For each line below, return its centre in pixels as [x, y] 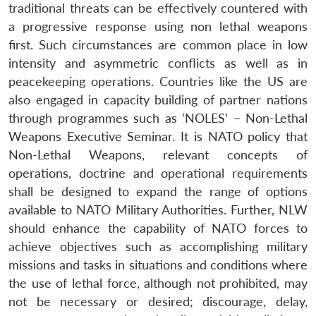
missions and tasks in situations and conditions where [158, 265]
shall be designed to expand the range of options [158, 191]
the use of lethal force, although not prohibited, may [158, 283]
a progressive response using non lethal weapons [158, 26]
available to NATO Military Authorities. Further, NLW [158, 209]
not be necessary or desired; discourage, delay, [158, 301]
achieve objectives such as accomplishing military [158, 246]
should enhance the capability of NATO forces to [158, 228]
